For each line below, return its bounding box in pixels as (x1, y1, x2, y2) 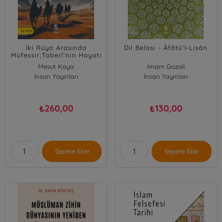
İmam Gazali (147, 62, 185, 70)
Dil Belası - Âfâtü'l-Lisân (124, 44, 208, 52)
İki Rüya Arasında (25, 44, 87, 52)
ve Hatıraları (34, 58, 78, 66)
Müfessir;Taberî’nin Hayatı (10, 51, 102, 59)
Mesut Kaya (38, 62, 74, 70)
